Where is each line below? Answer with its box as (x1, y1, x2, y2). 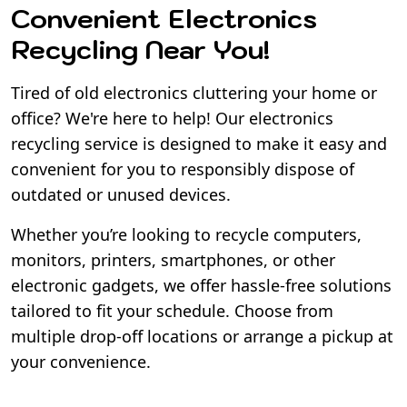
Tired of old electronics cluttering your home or (11, 81, 377, 104)
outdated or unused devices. (11, 183, 231, 205)
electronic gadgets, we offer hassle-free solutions (11, 273, 392, 296)
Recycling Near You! (11, 32, 270, 66)
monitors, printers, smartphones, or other (11, 248, 335, 271)
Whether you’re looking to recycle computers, (11, 223, 362, 245)
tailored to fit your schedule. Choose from (11, 299, 333, 322)
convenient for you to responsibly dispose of (11, 157, 354, 180)
